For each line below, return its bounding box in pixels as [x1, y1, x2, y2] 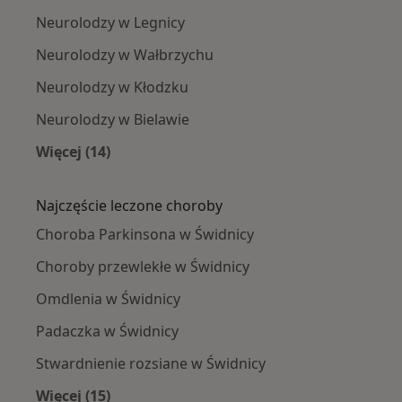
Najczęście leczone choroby [36, 196, 223, 216]
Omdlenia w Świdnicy [36, 289, 180, 310]
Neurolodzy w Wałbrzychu [36, 45, 214, 66]
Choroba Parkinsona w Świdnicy [36, 224, 254, 245]
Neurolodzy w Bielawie [36, 109, 189, 130]
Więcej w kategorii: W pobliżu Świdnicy [72, 162, 349, 183]
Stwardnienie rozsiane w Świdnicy [36, 354, 266, 374]
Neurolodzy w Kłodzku [36, 77, 188, 98]
